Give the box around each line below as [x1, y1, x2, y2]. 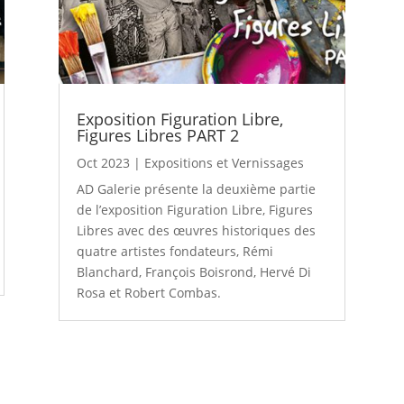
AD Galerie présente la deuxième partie [76, 179, 316, 197]
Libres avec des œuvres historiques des [76, 221, 316, 239]
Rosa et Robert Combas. [76, 283, 221, 301]
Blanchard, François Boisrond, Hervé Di [76, 262, 311, 280]
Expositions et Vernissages [143, 153, 304, 171]
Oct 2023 [76, 153, 130, 171]
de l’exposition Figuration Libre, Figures [76, 200, 313, 218]
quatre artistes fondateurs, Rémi [76, 242, 273, 260]
